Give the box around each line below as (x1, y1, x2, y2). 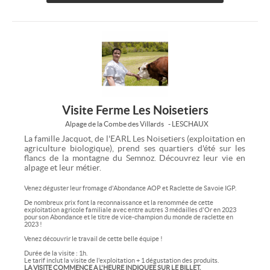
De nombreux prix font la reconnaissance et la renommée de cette (24, 198, 213, 206)
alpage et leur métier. (24, 162, 101, 172)
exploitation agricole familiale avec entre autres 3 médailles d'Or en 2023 (24, 206, 236, 213)
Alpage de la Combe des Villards (64, 119, 164, 128)
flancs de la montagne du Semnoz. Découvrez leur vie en (24, 152, 246, 163)
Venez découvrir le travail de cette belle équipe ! (24, 234, 163, 242)
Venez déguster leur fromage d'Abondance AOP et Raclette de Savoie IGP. (24, 184, 236, 192)
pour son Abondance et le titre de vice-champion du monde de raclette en (24, 213, 233, 221)
